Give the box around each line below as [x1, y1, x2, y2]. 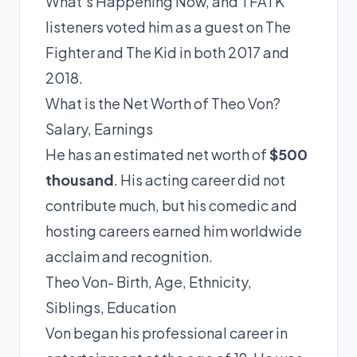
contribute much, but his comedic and [45, 195, 297, 214]
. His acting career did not [114, 170, 285, 189]
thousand [45, 170, 114, 189]
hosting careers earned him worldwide [45, 221, 302, 240]
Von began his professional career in [45, 323, 288, 342]
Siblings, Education [45, 297, 176, 316]
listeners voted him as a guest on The [45, 17, 291, 36]
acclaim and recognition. [45, 246, 213, 265]
